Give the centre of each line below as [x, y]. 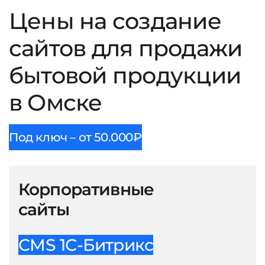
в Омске [56, 103]
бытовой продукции [125, 75]
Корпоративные [86, 189]
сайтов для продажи [126, 48]
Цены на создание [115, 21]
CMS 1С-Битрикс [86, 245]
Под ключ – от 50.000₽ [75, 137]
